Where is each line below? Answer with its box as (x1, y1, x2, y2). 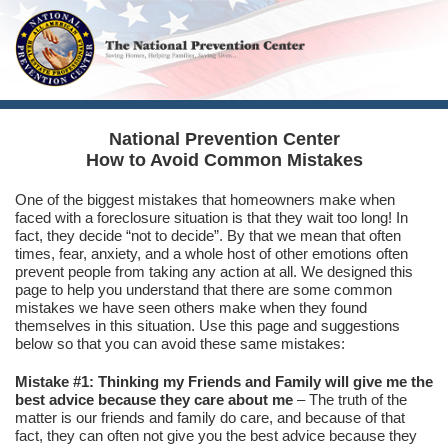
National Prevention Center (108, 129, 340, 149)
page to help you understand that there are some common (15, 281, 392, 298)
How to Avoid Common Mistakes (85, 150, 363, 170)
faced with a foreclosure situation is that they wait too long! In (15, 209, 408, 226)
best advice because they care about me (15, 391, 293, 408)
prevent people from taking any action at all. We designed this (15, 263, 413, 280)
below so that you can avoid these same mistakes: (15, 335, 345, 352)
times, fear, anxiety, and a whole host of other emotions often (15, 245, 408, 262)
